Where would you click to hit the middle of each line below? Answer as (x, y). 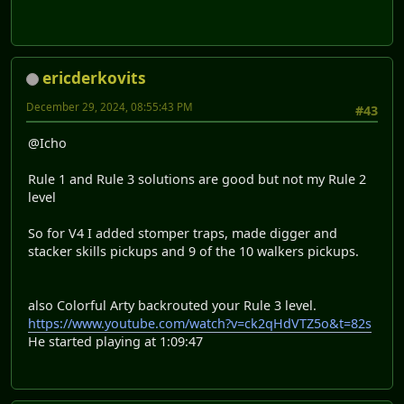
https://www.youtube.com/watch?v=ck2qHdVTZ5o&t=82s (200, 323)
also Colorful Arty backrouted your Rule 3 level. (172, 305)
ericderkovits (94, 78)
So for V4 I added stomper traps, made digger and (183, 233)
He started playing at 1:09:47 (115, 341)
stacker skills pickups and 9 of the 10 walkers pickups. (193, 251)
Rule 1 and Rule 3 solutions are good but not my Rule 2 (197, 179)
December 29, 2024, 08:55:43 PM (110, 106)
